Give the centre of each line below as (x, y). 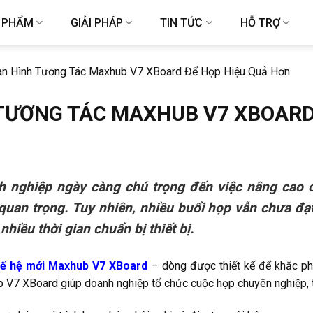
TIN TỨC (182, 23)
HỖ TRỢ (260, 23)
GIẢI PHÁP (97, 23)
